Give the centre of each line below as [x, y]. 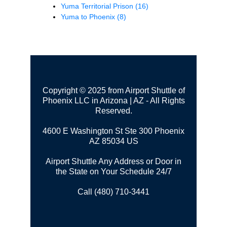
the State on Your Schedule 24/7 [113, 171]
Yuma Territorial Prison [98, 6]
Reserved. [113, 110]
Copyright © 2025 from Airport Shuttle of [113, 90]
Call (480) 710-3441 [113, 192]
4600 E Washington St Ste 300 [98, 131]
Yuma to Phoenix [89, 16]
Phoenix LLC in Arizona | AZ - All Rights [113, 100]
